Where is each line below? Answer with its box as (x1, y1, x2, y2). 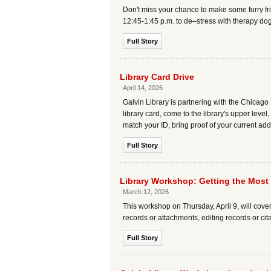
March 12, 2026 (123, 188, 169, 195)
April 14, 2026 (123, 84, 163, 91)
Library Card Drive (120, 72, 194, 82)
